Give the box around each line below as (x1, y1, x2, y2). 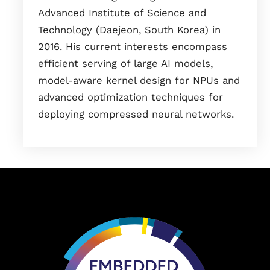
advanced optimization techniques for (38, 91, 223, 103)
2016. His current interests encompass (38, 40, 227, 52)
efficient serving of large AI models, (38, 57, 213, 69)
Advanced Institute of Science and (38, 7, 206, 19)
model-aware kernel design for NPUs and (38, 74, 240, 86)
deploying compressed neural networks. (38, 108, 234, 120)
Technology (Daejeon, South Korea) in (38, 24, 221, 36)
